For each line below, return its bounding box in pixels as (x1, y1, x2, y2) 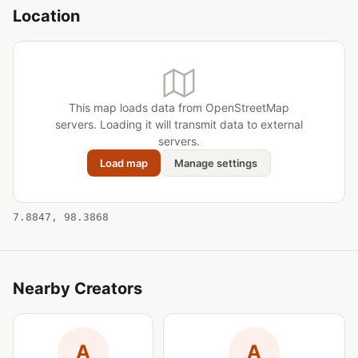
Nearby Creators (13, 279, 142, 298)
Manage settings (174, 157, 257, 169)
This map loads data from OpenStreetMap (69, 101, 289, 114)
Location (13, 6, 80, 26)
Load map (100, 157, 148, 169)
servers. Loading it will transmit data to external (55, 117, 303, 131)
